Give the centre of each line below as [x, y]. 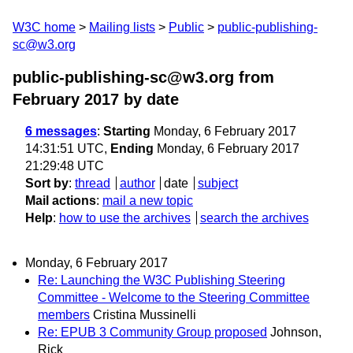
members [64, 315]
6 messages [61, 131]
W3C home [44, 27]
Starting [127, 131]
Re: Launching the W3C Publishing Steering [162, 281]
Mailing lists [122, 27]
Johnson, [296, 333]
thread [93, 183]
